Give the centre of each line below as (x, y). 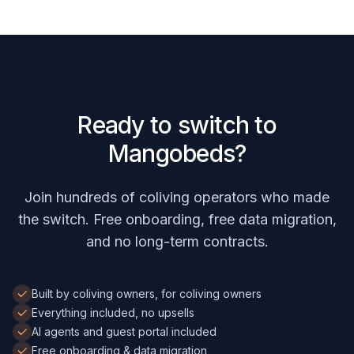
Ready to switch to (177, 125)
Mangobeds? (177, 153)
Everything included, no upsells (113, 313)
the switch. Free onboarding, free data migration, (177, 219)
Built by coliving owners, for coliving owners (147, 294)
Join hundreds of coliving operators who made (177, 197)
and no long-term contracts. (177, 241)
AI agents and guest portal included (124, 331)
